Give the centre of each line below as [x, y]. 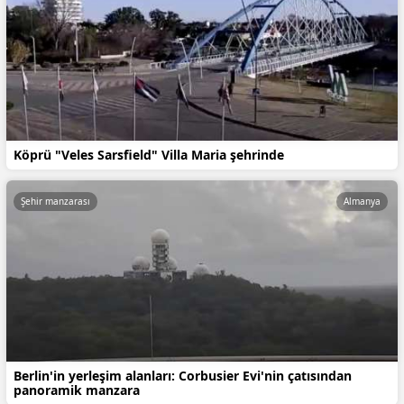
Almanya [362, 201]
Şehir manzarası [55, 201]
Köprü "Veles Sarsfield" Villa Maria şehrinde [149, 154]
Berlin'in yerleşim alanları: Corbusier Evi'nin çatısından [183, 376]
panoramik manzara [77, 390]
